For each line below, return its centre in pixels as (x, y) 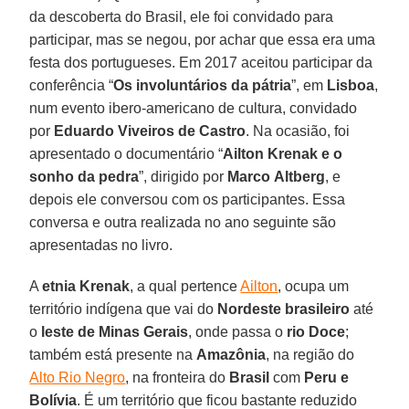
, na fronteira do (178, 377)
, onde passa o (238, 331)
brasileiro (318, 309)
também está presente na (113, 354)
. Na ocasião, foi (298, 131)
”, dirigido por (184, 176)
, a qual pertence (185, 286)
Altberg (300, 176)
